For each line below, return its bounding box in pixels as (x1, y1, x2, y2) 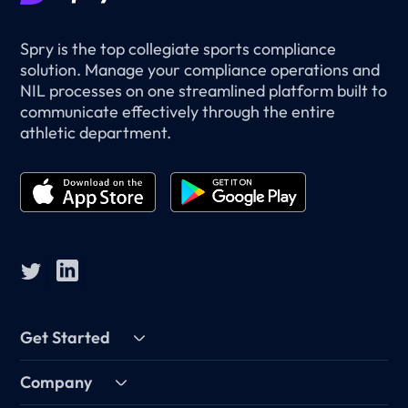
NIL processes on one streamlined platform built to (20, 80, 388, 102)
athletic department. (20, 122, 172, 144)
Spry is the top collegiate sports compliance (20, 38, 337, 60)
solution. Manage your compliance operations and (20, 59, 381, 81)
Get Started (20, 327, 111, 349)
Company (20, 372, 93, 393)
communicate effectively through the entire (20, 101, 336, 123)
